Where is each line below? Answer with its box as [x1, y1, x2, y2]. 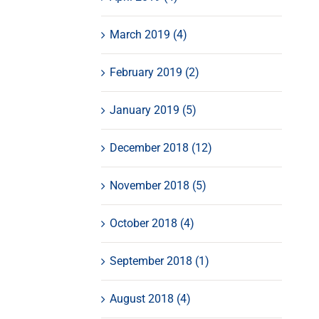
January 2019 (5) [109, 103, 197, 117]
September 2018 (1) [109, 253, 209, 268]
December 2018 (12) [109, 140, 212, 155]
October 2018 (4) [109, 216, 194, 230]
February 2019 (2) [109, 65, 199, 79]
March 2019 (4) [109, 27, 187, 41]
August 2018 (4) [109, 291, 191, 305]
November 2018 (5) [109, 178, 206, 192]
